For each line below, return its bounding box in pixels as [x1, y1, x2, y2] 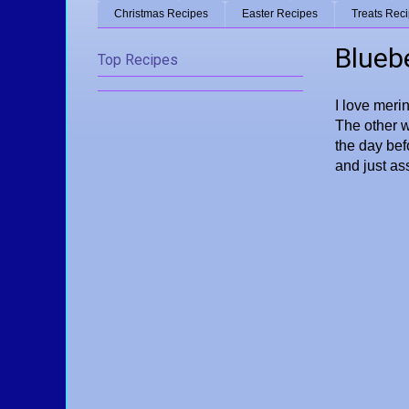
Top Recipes [98, 50, 178, 68]
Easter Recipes [242, 7, 318, 21]
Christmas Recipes [114, 7, 208, 21]
